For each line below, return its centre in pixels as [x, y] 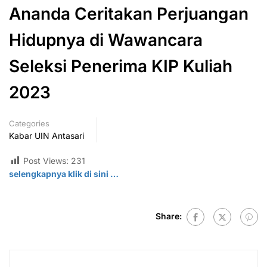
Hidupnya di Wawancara [106, 40]
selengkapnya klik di [51, 174]
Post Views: [46, 161]
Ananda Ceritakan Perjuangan [129, 14]
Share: [169, 216]
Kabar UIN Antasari [46, 136]
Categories [29, 123]
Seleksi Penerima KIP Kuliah [121, 66]
